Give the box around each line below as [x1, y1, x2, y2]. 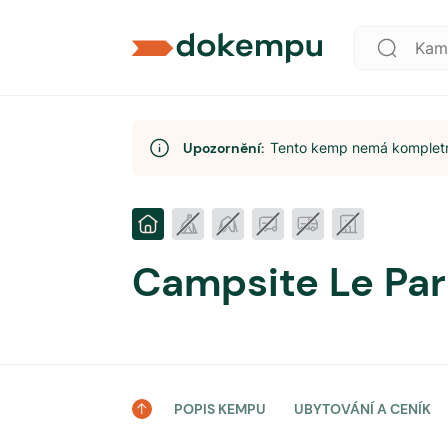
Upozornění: [182, 139, 270, 157]
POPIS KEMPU [174, 400, 266, 418]
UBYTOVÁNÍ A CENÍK [294, 400, 431, 418]
